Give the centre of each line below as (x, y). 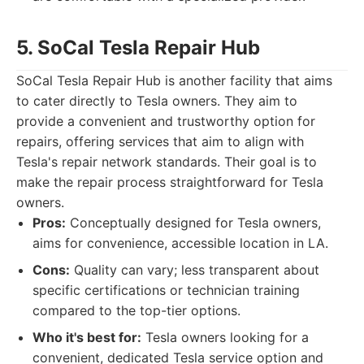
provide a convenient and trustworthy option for (166, 121)
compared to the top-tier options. (136, 310)
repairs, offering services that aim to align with (160, 141)
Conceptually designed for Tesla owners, (193, 223)
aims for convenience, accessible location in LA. (180, 243)
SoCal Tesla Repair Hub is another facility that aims (174, 80)
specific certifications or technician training (166, 290)
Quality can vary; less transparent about (195, 270)
